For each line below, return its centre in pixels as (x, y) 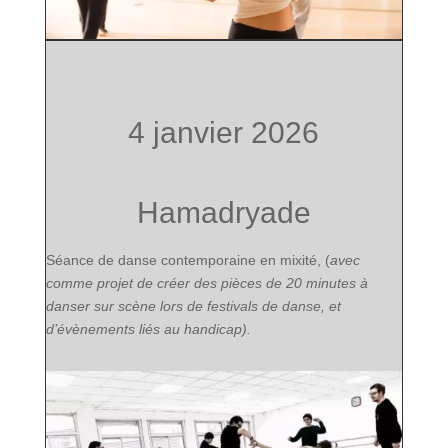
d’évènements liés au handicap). (148, 329)
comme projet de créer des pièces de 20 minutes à (206, 283)
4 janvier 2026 (224, 133)
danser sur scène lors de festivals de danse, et (193, 306)
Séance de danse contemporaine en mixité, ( (187, 260)
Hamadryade (223, 213)
